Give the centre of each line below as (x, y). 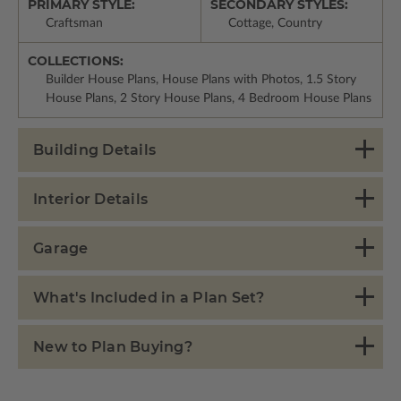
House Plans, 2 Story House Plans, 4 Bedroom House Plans (209, 98)
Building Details (94, 149)
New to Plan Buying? (113, 346)
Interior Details (90, 199)
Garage (61, 248)
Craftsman (74, 23)
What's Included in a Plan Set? (149, 297)
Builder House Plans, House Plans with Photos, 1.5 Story (201, 79)
